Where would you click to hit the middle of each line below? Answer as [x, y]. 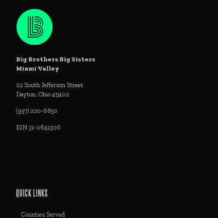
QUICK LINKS [32, 193]
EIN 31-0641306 [38, 127]
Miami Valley [37, 69]
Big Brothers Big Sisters [56, 59]
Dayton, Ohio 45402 [43, 94]
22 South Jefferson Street [50, 85]
